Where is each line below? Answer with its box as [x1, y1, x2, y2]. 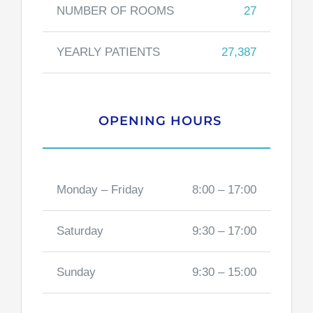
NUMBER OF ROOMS [56, 4, 174, 18]
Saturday [56, 224, 103, 238]
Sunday [56, 265, 96, 279]
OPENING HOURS [99, 113, 221, 129]
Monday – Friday [56, 183, 144, 197]
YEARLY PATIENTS [56, 45, 160, 59]
